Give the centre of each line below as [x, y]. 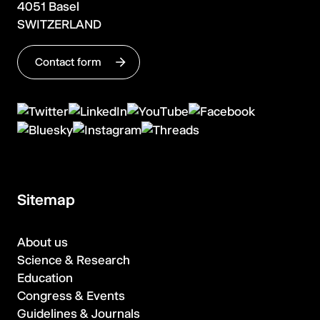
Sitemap [46, 200]
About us [42, 242]
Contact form [70, 62]
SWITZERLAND [59, 24]
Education [45, 278]
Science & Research [74, 260]
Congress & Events [71, 296]
